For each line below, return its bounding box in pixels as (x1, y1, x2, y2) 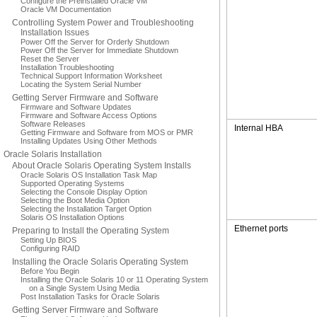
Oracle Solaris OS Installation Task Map (21, 171, 157, 179)
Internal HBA (234, 123, 283, 133)
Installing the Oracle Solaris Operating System (12, 257, 188, 267)
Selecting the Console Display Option (21, 188, 147, 196)
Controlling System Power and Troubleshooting (12, 18, 194, 28)
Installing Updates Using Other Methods (21, 137, 157, 145)
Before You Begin (21, 267, 79, 275)
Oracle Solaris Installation (4, 149, 102, 159)
